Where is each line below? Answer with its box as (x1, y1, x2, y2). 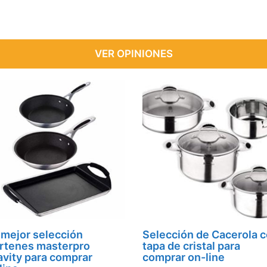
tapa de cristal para (142, 240, 240, 253)
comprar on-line (142, 251, 225, 264)
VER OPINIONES (94, 47, 173, 60)
